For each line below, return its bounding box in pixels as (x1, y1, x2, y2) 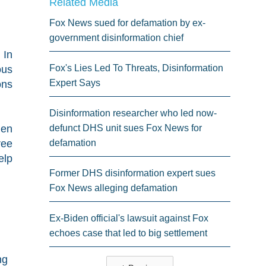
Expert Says (49, 77, 100, 88)
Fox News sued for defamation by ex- (49, 17, 205, 28)
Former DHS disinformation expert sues (49, 167, 216, 178)
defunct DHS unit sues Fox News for (49, 122, 202, 133)
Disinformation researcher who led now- (49, 107, 217, 118)
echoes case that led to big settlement (49, 227, 207, 238)
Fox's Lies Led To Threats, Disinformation (49, 62, 223, 73)
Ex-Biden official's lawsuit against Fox (49, 213, 208, 223)
